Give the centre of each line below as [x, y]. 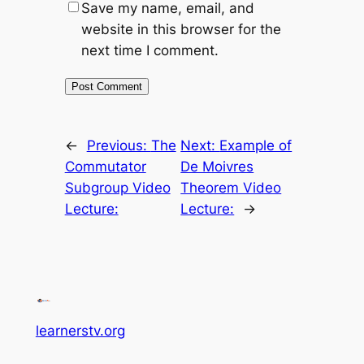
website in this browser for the [181, 29]
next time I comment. [149, 50]
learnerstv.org [80, 330]
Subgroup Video [117, 187]
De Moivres [217, 166]
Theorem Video [231, 187]
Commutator [105, 166]
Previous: [119, 145]
